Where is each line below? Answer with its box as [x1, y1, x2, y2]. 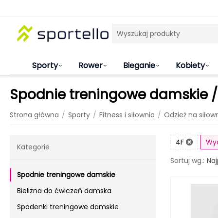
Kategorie [17, 142, 50, 152]
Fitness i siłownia [99, 110, 155, 120]
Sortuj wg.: [170, 156, 204, 165]
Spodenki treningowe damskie [17, 202, 119, 212]
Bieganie [123, 60, 155, 71]
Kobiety [176, 60, 205, 71]
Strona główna [10, 110, 59, 120]
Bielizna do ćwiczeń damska [17, 186, 111, 196]
